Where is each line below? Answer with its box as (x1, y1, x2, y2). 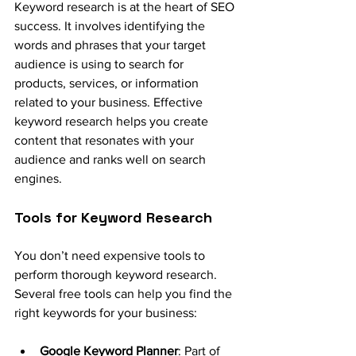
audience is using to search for (14, 56, 187, 71)
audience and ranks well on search (14, 152, 209, 166)
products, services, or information (14, 75, 202, 90)
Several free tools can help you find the (14, 286, 235, 300)
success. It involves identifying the (14, 18, 208, 33)
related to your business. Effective (14, 95, 206, 109)
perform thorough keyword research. (14, 267, 220, 281)
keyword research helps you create (14, 114, 211, 128)
